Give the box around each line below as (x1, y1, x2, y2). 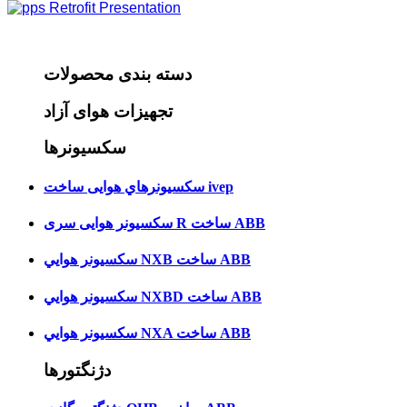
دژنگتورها (44, 361, 111, 381)
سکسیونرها (44, 138, 126, 158)
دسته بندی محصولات (44, 65, 192, 84)
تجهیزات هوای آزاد (44, 101, 173, 121)
